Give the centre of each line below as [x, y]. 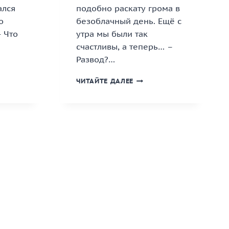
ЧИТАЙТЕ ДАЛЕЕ [105, 81]
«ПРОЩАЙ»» [155, 120]
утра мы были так [112, 34]
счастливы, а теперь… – [124, 47]
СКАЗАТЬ [149, 110]
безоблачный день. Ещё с [129, 21]
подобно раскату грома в [128, 8]
